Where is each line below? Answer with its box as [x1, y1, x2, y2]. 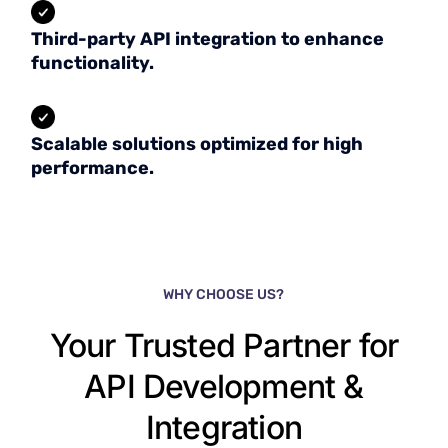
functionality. [31, 52, 155, 75]
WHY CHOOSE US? [163, 286, 285, 304]
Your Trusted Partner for [49, 326, 399, 366]
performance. [31, 157, 155, 180]
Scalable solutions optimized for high [31, 133, 364, 156]
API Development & [84, 367, 364, 407]
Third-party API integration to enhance [31, 28, 385, 51]
